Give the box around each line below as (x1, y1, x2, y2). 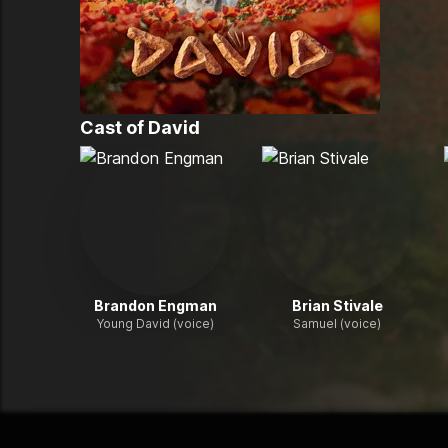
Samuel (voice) (293, 316, 381, 331)
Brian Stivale (291, 297, 383, 314)
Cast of (80, 117, 148, 138)
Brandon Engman (93, 297, 217, 314)
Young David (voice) (96, 316, 214, 331)
